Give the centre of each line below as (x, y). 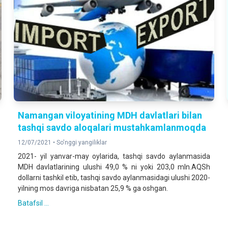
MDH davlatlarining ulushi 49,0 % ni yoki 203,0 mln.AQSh (114, 167)
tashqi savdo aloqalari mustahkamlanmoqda (112, 127)
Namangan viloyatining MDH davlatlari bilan (110, 115)
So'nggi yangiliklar (81, 142)
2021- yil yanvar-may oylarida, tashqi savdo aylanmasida (114, 156)
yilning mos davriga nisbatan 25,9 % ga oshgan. (93, 188)
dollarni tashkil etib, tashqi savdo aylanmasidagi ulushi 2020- (114, 177)
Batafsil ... (33, 203)
